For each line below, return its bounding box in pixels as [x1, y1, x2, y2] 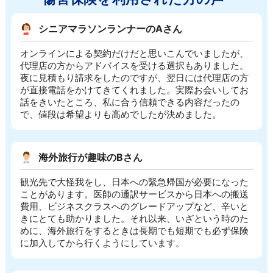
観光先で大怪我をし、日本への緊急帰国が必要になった [19, 176, 249, 188]
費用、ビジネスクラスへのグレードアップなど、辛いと [19, 200, 249, 213]
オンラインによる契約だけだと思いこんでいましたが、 [19, 48, 249, 60]
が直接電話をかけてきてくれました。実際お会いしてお [19, 84, 249, 96]
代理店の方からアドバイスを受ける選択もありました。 [19, 60, 249, 72]
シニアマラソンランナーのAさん [38, 22, 182, 35]
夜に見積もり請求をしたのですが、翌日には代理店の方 [19, 72, 249, 84]
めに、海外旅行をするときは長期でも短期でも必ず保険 [19, 225, 249, 237]
